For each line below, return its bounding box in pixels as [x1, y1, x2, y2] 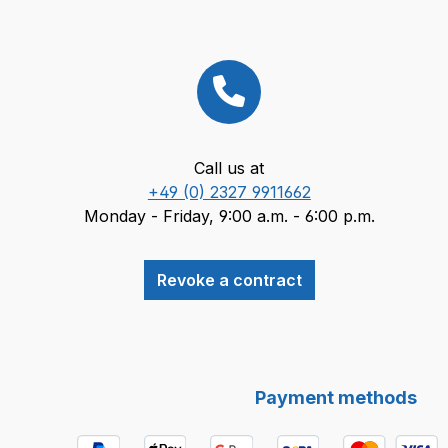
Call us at [194, 158, 265, 178]
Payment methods [255, 387, 417, 408]
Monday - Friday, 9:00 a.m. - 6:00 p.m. [83, 206, 375, 226]
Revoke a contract [156, 270, 302, 290]
